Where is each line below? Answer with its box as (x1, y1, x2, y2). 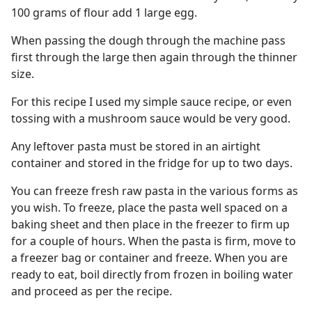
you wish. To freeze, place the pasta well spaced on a (11, 200, 288, 215)
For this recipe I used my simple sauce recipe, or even (11, 94, 292, 109)
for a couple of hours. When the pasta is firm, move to (11, 233, 296, 249)
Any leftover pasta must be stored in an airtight (11, 139, 260, 154)
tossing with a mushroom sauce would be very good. (11, 111, 290, 126)
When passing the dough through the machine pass (11, 33, 286, 48)
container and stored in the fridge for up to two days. (11, 155, 292, 171)
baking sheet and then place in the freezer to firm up (11, 217, 290, 232)
